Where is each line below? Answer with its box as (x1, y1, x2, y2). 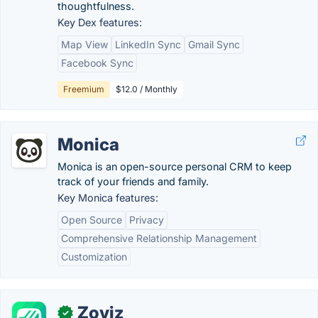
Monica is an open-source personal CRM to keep (57, 160, 292, 172)
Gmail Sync (188, 38, 240, 50)
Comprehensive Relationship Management (61, 232, 257, 244)
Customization (61, 251, 127, 263)
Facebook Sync (61, 57, 133, 69)
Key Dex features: (57, 16, 142, 28)
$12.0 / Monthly (116, 84, 177, 94)
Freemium (63, 84, 104, 94)
